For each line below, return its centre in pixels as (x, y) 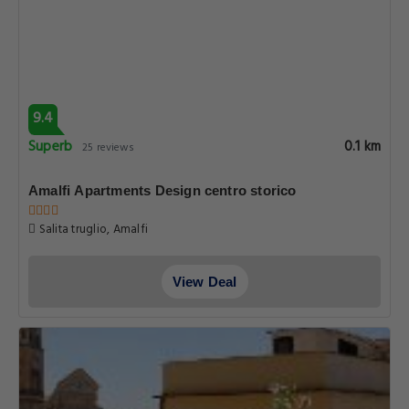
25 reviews (109, 148)
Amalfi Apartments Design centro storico (163, 190)
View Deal (204, 282)
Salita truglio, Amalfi (92, 230)
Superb (51, 147)
